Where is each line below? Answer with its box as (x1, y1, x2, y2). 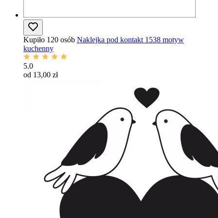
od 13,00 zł (23, 71, 58, 79)
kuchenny (23, 44, 54, 53)
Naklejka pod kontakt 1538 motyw (77, 36, 184, 44)
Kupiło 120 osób (23, 36, 75, 44)
